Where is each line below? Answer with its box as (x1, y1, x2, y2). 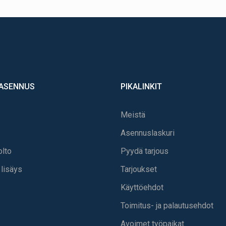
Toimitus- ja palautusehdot (121, 200, 213, 210)
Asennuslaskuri (121, 128, 175, 138)
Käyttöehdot (121, 182, 163, 192)
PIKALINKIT (121, 81, 162, 91)
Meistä (121, 109, 145, 120)
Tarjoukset (121, 164, 157, 174)
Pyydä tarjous (121, 146, 168, 156)
